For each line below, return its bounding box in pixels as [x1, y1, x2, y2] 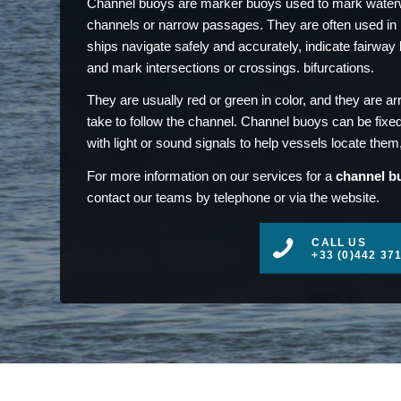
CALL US [311, 235, 366, 249]
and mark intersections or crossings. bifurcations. [87, 59, 374, 75]
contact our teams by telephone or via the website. [87, 190, 380, 205]
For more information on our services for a [87, 168, 336, 183]
